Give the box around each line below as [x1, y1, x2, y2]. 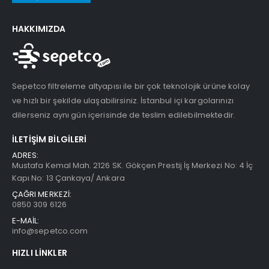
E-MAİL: [12, 215, 40, 227]
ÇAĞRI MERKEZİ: [12, 189, 71, 201]
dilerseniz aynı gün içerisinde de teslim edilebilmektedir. [12, 109, 236, 121]
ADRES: [12, 150, 39, 162]
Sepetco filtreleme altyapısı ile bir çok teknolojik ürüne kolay [12, 80, 250, 92]
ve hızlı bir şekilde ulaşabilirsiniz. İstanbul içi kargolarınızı [12, 95, 234, 106]
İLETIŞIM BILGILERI [12, 133, 87, 146]
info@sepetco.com [12, 225, 88, 237]
